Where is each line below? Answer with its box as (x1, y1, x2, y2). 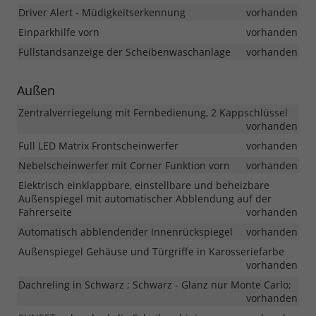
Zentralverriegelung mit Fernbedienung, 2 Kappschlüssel (18, 106, 288, 120)
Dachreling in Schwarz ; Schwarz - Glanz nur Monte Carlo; (18, 278, 291, 292)
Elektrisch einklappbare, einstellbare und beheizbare (18, 178, 269, 193)
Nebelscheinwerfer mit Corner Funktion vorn (18, 159, 230, 173)
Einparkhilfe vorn (18, 25, 99, 39)
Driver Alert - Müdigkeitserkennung (18, 6, 186, 20)
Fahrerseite (18, 205, 72, 219)
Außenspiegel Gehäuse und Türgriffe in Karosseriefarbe (18, 245, 284, 259)
